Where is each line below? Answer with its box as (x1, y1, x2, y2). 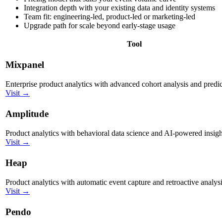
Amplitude (5, 109, 49, 119)
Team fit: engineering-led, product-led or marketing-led (24, 12, 195, 21)
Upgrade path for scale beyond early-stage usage (24, 21, 175, 30)
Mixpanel (5, 59, 44, 70)
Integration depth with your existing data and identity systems (24, 3, 215, 12)
